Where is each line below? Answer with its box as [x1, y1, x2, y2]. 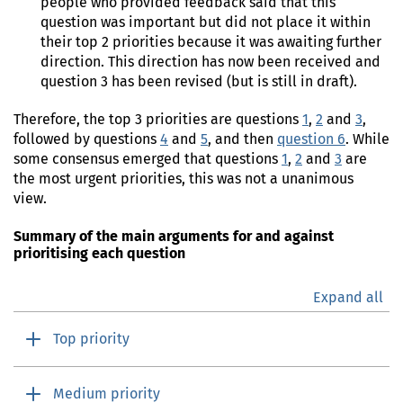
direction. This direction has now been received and [40, 55, 381, 70]
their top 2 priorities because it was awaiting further [40, 35, 381, 50]
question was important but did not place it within [40, 15, 371, 31]
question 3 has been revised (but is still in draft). [40, 75, 357, 90]
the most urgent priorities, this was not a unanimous [13, 172, 354, 187]
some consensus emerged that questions [13, 152, 282, 167]
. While [345, 132, 390, 148]
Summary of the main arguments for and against [13, 229, 334, 245]
